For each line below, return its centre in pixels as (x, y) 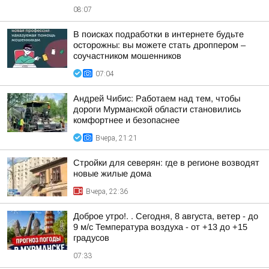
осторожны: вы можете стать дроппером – (159, 45)
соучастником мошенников (127, 56)
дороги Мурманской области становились (157, 109)
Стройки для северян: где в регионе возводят (166, 163)
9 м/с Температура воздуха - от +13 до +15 (160, 227)
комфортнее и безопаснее (126, 120)
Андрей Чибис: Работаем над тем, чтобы (157, 98)
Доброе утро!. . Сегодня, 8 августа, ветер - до (166, 216)
